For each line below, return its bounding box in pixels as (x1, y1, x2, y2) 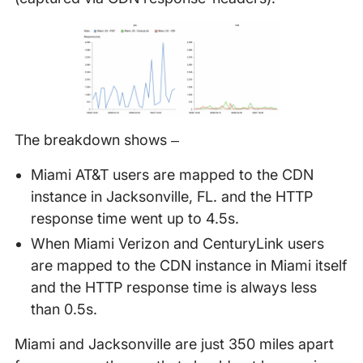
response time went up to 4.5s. (30, 210, 239, 228)
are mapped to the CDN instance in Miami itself (30, 257, 347, 275)
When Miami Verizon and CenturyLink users (30, 235, 324, 253)
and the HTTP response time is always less (30, 279, 317, 297)
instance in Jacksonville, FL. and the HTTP (30, 188, 313, 206)
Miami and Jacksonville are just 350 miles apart (14, 335, 334, 353)
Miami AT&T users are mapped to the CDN (30, 166, 314, 184)
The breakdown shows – (14, 131, 179, 149)
